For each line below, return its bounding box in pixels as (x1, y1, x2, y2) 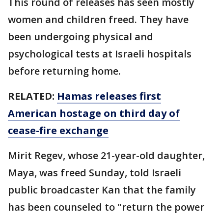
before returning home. (8, 64, 121, 78)
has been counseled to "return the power (8, 200, 204, 214)
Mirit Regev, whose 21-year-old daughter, (8, 148, 205, 162)
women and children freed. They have (8, 12, 189, 26)
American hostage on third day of (8, 106, 180, 120)
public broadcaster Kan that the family (8, 183, 196, 196)
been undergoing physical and (8, 29, 153, 43)
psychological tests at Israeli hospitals (8, 47, 192, 60)
